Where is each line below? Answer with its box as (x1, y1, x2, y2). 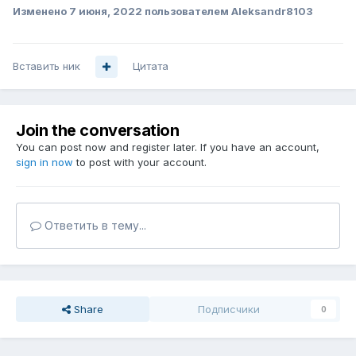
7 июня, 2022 (69, 5, 142, 18)
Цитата (133, 60, 168, 73)
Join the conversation (16, 121, 180, 141)
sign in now (16, 156, 73, 169)
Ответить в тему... (41, 219, 146, 233)
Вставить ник (13, 60, 80, 73)
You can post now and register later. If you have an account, (16, 141, 319, 154)
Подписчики (198, 303, 260, 316)
